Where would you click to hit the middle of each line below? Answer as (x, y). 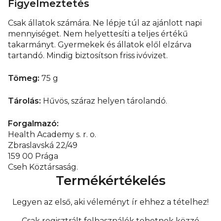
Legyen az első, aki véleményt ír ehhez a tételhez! (110, 202)
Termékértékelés (110, 181)
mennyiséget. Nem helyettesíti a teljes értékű (98, 34)
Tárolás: (24, 101)
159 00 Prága (33, 156)
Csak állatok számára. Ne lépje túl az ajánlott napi (105, 23)
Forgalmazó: (33, 124)
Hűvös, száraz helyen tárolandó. (104, 101)
